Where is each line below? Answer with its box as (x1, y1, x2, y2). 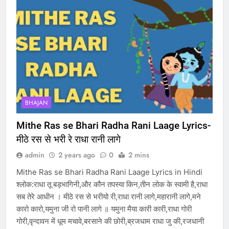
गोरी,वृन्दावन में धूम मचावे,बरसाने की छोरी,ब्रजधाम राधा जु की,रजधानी (16, 216, 204, 226)
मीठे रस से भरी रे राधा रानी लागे (16, 133, 121, 146)
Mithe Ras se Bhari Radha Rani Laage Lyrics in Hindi (16, 167, 202, 177)
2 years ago (58, 150, 95, 161)
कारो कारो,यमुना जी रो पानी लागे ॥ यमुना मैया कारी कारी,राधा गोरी (16, 204, 192, 214)
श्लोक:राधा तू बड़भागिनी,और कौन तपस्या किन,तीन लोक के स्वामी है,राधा (16, 179, 208, 190)
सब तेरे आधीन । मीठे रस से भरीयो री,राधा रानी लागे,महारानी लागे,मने (16, 192, 201, 202)
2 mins (128, 150, 149, 161)
